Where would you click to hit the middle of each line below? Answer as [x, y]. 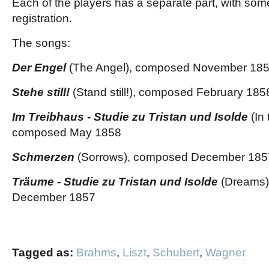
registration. [42, 18]
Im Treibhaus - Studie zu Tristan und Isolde [130, 117]
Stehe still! [41, 92]
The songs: [41, 43]
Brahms [96, 252]
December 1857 [54, 197]
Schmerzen [43, 157]
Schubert [176, 252]
